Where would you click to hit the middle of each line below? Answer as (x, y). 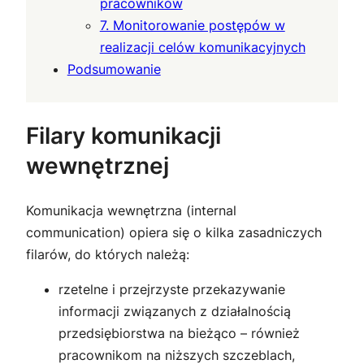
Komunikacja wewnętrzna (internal (131, 211)
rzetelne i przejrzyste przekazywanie (172, 290)
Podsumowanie (114, 69)
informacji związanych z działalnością (175, 312)
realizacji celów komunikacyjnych (202, 47)
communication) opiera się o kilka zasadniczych (174, 233)
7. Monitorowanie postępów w (192, 25)
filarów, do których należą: (108, 255)
